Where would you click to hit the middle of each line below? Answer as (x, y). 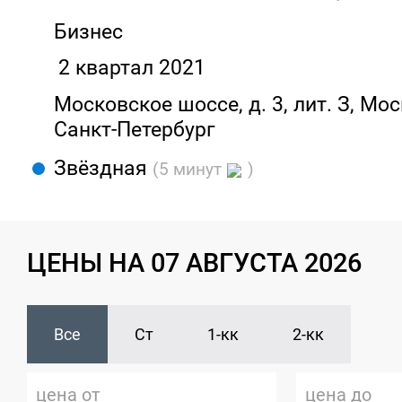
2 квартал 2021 (132, 67)
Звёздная (103, 168)
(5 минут (189, 170)
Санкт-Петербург (135, 129)
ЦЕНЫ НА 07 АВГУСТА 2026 (194, 263)
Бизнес (88, 31)
